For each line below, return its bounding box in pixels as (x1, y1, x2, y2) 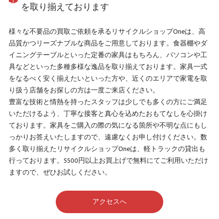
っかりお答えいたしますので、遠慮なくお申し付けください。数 (8, 132, 207, 143)
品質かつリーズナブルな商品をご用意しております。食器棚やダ (8, 38, 207, 49)
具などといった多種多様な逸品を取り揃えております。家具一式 (8, 62, 207, 73)
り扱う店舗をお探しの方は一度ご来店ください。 (8, 85, 159, 96)
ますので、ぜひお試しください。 (8, 167, 111, 178)
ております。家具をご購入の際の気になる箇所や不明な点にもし (8, 120, 207, 131)
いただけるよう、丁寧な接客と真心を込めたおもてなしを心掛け (8, 109, 207, 120)
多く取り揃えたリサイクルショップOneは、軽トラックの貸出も (8, 144, 205, 155)
